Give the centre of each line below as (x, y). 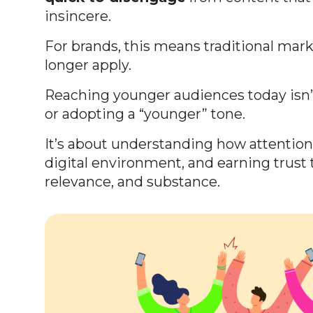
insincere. (78, 16)
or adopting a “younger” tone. (145, 114)
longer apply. (88, 65)
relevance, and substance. (132, 181)
